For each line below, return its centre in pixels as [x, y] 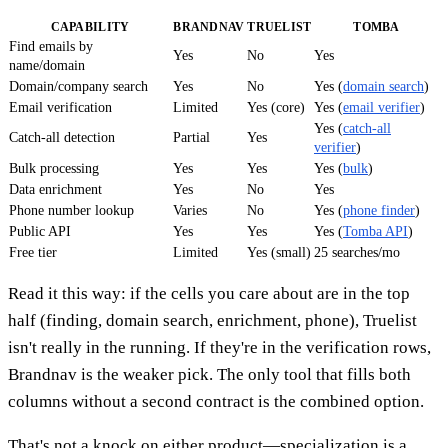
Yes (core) [276, 108]
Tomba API [375, 232]
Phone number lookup [71, 211]
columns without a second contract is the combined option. [216, 402]
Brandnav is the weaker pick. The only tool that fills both [209, 375]
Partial [191, 138]
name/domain [47, 66]
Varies [190, 211]
